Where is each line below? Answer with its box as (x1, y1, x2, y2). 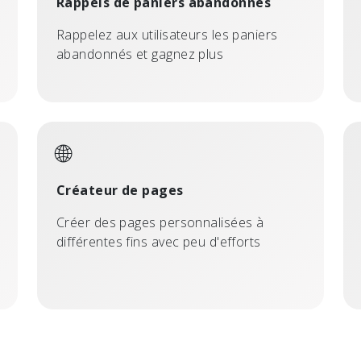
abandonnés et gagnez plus (56, 45, 224, 63)
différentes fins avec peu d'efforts (56, 233, 261, 251)
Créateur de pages (56, 181, 184, 199)
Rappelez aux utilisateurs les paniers (56, 26, 278, 44)
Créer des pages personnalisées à (56, 214, 264, 231)
